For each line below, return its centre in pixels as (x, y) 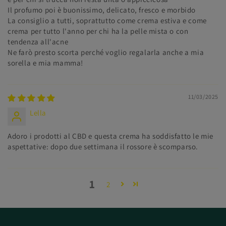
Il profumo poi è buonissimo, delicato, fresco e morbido (102, 10)
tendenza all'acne (38, 42)
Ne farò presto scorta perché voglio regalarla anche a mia (106, 52)
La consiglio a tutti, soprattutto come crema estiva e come (107, 21)
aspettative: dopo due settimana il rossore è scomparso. (103, 147)
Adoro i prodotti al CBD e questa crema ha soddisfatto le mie (111, 136)
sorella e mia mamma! (45, 63)
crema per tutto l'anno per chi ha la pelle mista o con (98, 31)
